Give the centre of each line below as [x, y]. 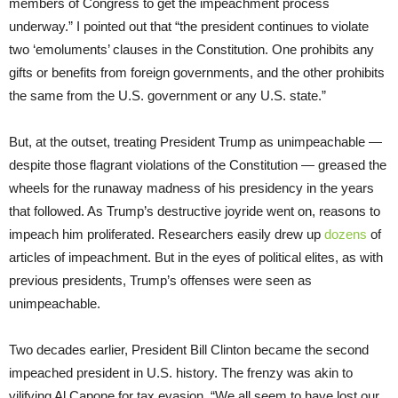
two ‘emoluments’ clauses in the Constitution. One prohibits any [191, 49]
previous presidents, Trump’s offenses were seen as [160, 280]
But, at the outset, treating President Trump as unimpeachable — [195, 141]
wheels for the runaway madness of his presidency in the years [191, 187]
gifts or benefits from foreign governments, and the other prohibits [197, 72]
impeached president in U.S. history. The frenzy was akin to [181, 372]
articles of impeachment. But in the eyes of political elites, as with [196, 257]
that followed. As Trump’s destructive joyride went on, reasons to [195, 211]
